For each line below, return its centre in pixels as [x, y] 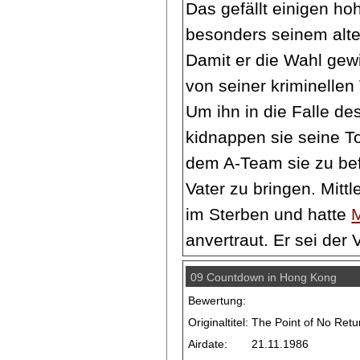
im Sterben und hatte [269, 215]
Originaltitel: [219, 323]
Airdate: [208, 344]
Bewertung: [217, 301]
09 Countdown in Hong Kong [264, 278]
